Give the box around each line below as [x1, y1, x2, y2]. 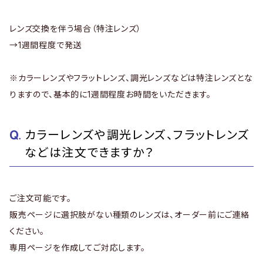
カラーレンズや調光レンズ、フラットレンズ [24, 128, 250, 142]
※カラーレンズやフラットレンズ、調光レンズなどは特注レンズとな [9, 73, 253, 83]
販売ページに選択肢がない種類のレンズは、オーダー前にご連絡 [9, 210, 250, 220]
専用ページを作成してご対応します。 [9, 242, 146, 252]
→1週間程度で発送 [9, 40, 82, 50]
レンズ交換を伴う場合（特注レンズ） [9, 23, 141, 33]
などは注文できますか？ [24, 146, 154, 160]
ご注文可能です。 [9, 193, 72, 203]
